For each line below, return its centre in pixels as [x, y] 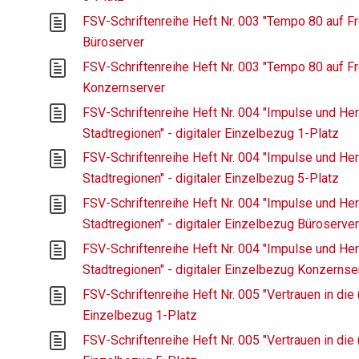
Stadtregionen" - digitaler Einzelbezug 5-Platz [211, 179]
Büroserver [114, 42]
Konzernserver [124, 87]
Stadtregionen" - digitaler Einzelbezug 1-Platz [211, 133]
